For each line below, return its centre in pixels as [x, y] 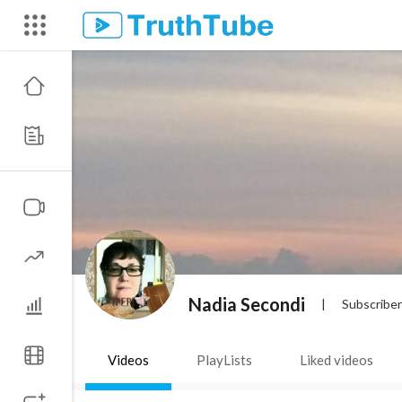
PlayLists [224, 360]
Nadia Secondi [247, 304]
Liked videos [336, 360]
